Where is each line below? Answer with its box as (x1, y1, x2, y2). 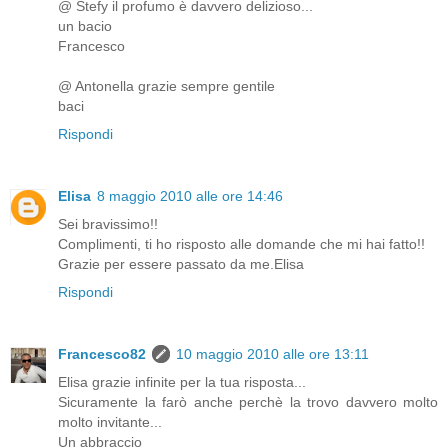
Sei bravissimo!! (58, 215, 158, 232)
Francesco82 (58, 345, 146, 362)
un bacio (58, 17, 112, 34)
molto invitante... (58, 413, 162, 430)
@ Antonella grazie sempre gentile (58, 77, 275, 94)
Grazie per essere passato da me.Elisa (58, 255, 304, 272)
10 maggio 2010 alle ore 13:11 (176, 345, 369, 362)
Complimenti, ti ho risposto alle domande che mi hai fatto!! (58, 235, 425, 252)
